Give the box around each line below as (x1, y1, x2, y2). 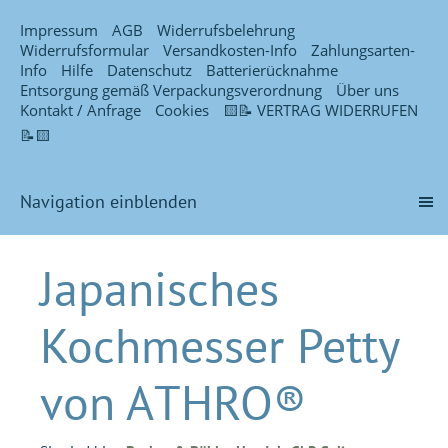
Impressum (20, 20, 98, 40)
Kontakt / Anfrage (20, 100, 141, 120)
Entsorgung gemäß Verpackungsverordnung (20, 80, 322, 100)
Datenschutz (107, 60, 192, 80)
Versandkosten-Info (163, 40, 297, 60)
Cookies (155, 100, 209, 120)
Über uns (336, 80, 399, 100)
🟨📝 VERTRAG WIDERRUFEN (223, 100, 418, 120)
